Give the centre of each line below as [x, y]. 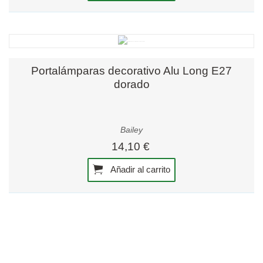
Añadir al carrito [140, 169]
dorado [131, 84]
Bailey [131, 130]
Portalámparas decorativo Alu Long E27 [131, 70]
